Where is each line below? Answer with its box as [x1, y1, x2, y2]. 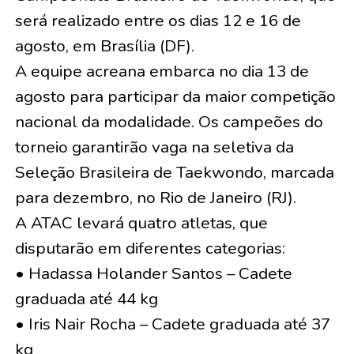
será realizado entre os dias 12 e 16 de [14, 9, 301, 32]
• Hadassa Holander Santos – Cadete [14, 262, 292, 284]
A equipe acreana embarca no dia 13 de [14, 59, 309, 82]
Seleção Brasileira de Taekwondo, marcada [14, 160, 334, 183]
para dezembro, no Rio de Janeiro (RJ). [14, 186, 296, 209]
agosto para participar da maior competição [14, 85, 336, 107]
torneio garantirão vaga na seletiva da [14, 135, 294, 158]
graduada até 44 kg [14, 287, 158, 310]
